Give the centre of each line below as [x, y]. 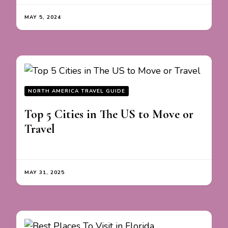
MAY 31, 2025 [45, 173]
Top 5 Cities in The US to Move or [109, 115]
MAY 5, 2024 [43, 18]
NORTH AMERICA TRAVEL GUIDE [77, 91]
